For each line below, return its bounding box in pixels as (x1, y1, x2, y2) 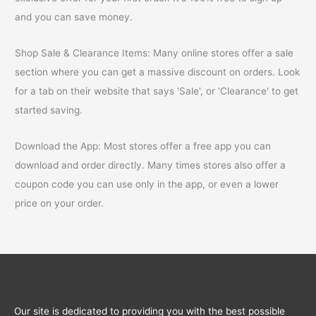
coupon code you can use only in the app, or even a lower (15, 178, 279, 190)
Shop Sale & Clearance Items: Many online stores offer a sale (15, 47, 294, 59)
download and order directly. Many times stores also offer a (15, 159, 286, 171)
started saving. (15, 104, 83, 116)
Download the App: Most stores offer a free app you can (15, 140, 272, 152)
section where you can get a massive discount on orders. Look (15, 66, 300, 78)
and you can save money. (15, 11, 133, 23)
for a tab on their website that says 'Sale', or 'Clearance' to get (15, 85, 299, 97)
